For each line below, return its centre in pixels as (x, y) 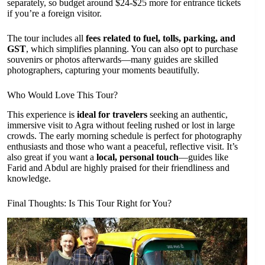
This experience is (42, 114)
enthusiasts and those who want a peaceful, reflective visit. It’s (122, 146)
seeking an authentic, (188, 114)
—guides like (203, 157)
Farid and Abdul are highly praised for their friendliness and (118, 167)
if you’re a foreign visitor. (54, 14)
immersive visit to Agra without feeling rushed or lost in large (121, 125)
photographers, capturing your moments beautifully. (103, 70)
